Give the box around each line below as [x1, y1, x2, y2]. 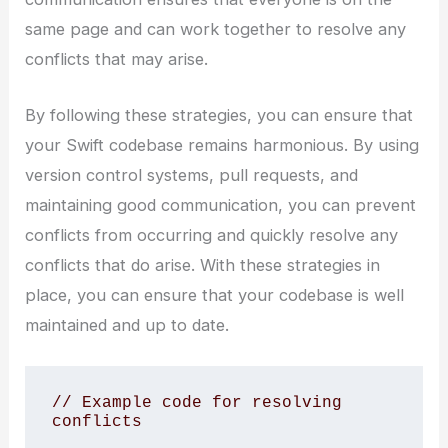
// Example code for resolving [51, 392, 342, 412]
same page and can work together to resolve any [25, 18, 407, 39]
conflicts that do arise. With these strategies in [25, 255, 381, 276]
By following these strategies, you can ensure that [25, 105, 414, 126]
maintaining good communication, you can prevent [25, 195, 417, 216]
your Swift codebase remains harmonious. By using [25, 135, 420, 156]
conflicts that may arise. [25, 48, 209, 69]
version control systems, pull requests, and [25, 165, 359, 186]
